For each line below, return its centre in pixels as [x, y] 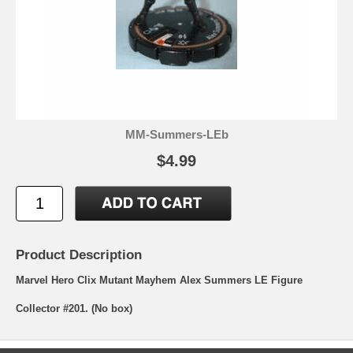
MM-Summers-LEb [176, 134]
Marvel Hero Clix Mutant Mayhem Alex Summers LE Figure [159, 280]
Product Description [79, 255]
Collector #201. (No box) [74, 308]
